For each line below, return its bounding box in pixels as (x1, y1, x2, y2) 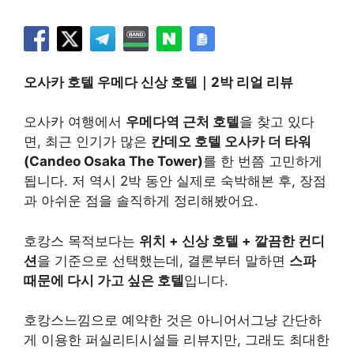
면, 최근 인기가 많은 (24, 134, 151, 149)
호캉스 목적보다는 (24, 232, 139, 249)
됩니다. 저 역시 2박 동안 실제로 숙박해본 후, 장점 (24, 173, 326, 189)
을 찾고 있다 (239, 114, 314, 130)
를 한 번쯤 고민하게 (203, 153, 322, 169)
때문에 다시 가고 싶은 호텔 (24, 272, 184, 288)
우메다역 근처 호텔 (126, 114, 239, 130)
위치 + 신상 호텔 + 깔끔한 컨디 (139, 232, 325, 249)
